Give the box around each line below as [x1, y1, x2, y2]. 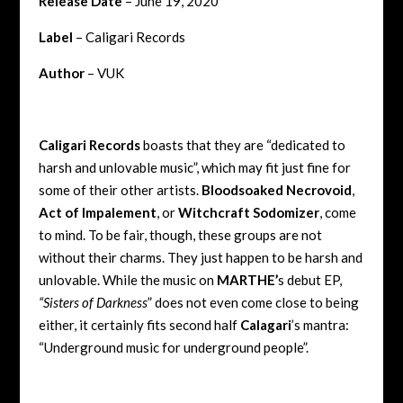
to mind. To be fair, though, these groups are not [38, 226, 322, 243]
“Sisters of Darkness [38, 293, 148, 310]
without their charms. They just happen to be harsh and [38, 248, 363, 265]
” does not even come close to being [147, 293, 359, 310]
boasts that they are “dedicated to [139, 136, 345, 153]
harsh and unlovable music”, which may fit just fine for [38, 158, 351, 175]
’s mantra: [291, 316, 349, 333]
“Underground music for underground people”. [38, 338, 309, 355]
